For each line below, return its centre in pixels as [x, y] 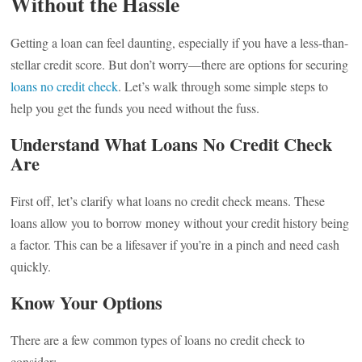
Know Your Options [87, 303]
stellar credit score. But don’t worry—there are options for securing [180, 64]
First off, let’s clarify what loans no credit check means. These [168, 201]
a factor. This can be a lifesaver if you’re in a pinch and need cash [175, 244]
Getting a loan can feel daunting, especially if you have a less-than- [180, 42]
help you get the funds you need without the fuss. [135, 108]
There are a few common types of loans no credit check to [158, 340]
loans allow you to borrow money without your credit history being [180, 223]
